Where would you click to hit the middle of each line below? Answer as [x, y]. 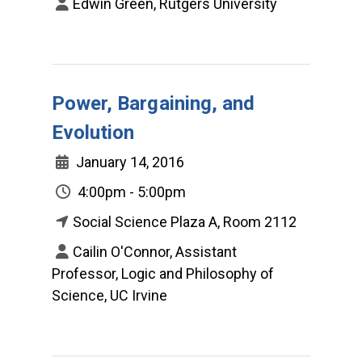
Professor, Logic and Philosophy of [163, 273]
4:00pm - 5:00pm [130, 192]
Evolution [93, 132]
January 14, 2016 [128, 162]
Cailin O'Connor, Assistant [155, 251]
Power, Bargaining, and [154, 103]
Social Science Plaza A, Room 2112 [185, 221]
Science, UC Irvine [109, 295]
